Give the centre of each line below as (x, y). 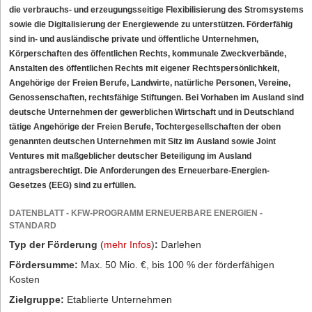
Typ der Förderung (55, 245)
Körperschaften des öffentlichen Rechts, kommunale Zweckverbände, (148, 54)
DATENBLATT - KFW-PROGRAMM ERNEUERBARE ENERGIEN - (136, 213)
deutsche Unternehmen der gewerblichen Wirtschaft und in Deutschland (151, 112)
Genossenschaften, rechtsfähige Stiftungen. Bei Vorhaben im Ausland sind (156, 98)
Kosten (24, 280)
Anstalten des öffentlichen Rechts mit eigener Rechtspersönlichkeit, (144, 69)
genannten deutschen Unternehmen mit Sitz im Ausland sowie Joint (142, 142)
